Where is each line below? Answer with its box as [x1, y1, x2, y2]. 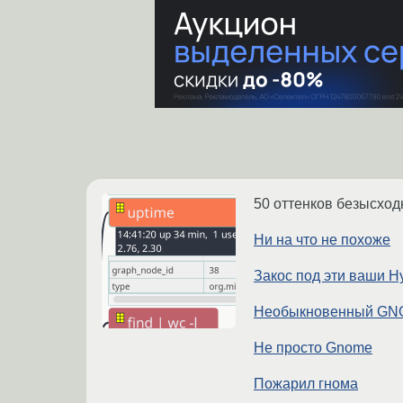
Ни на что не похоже [254, 231, 390, 247]
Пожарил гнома [254, 375, 358, 391]
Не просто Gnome [254, 339, 372, 355]
